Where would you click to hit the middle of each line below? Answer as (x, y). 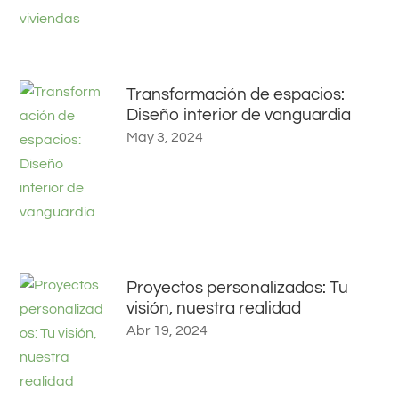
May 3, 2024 (165, 137)
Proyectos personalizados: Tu (238, 287)
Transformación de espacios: (236, 94)
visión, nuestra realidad (214, 308)
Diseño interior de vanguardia (239, 114)
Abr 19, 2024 (167, 330)
